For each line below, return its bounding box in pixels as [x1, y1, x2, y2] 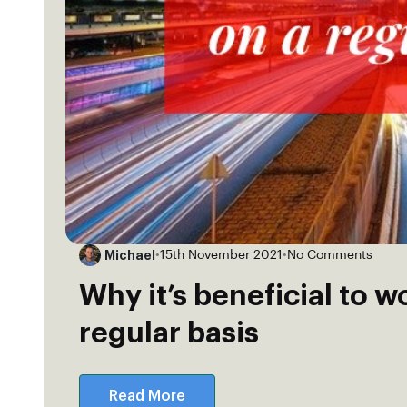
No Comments [287, 248, 372, 262]
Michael [104, 248, 155, 262]
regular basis [79, 319, 259, 349]
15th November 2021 [160, 248, 283, 262]
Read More [109, 389, 185, 404]
